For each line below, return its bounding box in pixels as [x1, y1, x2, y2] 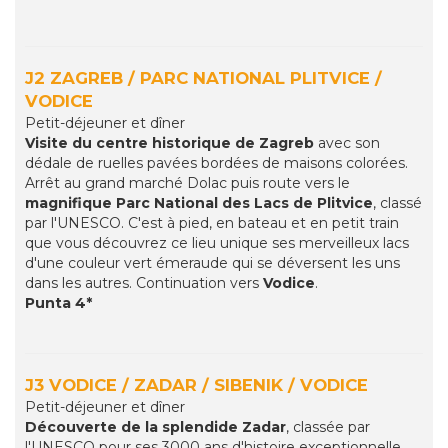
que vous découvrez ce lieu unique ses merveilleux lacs [25, 234, 409, 253]
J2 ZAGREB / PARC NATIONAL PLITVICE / [25, 68, 382, 89]
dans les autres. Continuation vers [25, 274, 263, 293]
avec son [314, 134, 380, 153]
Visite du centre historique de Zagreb [25, 134, 314, 153]
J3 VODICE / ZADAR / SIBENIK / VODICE [25, 375, 368, 396]
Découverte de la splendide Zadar [25, 418, 286, 437]
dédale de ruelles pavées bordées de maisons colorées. [25, 154, 408, 173]
